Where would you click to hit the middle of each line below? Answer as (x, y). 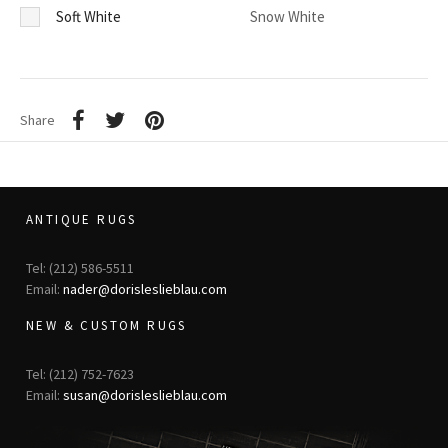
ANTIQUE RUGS (81, 219)
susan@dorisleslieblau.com (145, 394)
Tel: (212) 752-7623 (80, 373)
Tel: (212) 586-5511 (80, 267)
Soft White (88, 17)
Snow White (287, 17)
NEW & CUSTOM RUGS (106, 325)
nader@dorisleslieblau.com (145, 288)
